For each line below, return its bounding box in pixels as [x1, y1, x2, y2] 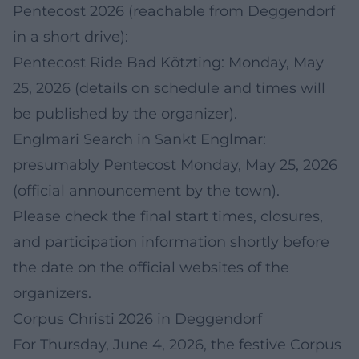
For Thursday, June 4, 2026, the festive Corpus [13, 335, 341, 353]
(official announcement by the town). [13, 181, 280, 200]
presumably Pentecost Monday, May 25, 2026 [13, 155, 337, 174]
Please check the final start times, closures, [13, 207, 323, 225]
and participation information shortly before [13, 232, 329, 251]
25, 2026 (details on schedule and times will [13, 79, 325, 97]
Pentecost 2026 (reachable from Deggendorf [13, 2, 335, 20]
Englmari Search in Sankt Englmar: [13, 130, 266, 148]
